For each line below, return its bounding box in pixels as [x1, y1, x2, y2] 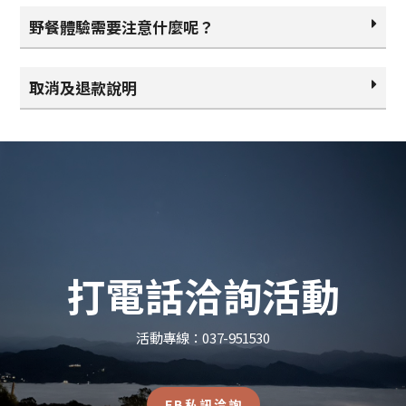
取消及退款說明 [29, 75, 138, 99]
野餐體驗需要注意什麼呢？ [29, 14, 215, 38]
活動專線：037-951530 [136, 327, 270, 347]
